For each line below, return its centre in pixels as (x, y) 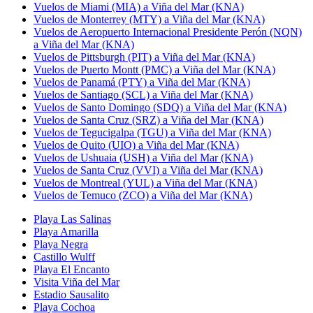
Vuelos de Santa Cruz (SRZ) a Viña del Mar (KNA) (148, 119)
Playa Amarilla (66, 231)
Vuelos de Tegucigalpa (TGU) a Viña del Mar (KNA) (152, 132)
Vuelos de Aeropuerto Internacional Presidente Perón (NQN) (168, 31)
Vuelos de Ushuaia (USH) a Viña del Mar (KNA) (143, 157)
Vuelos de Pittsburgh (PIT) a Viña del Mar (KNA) (144, 57)
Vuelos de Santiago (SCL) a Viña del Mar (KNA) (143, 94)
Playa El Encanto (72, 269)
